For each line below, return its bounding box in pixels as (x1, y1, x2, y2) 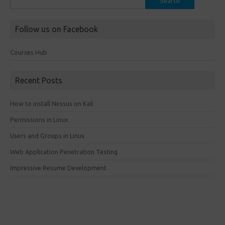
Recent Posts (15, 76, 62, 85)
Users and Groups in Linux (10, 132, 85, 139)
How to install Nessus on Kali (10, 100, 93, 107)
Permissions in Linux (10, 116, 68, 123)
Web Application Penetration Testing (10, 148, 118, 155)
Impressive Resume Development (10, 164, 106, 171)
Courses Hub (10, 49, 47, 56)
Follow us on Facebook (15, 25, 98, 34)
